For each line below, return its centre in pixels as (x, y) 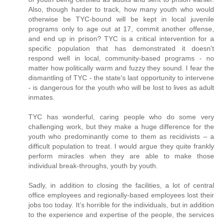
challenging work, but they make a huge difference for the (121, 127)
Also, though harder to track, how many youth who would (121, 10)
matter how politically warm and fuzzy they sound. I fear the (121, 68)
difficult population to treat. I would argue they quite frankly (121, 146)
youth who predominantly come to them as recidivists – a (121, 137)
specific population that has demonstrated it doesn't (121, 49)
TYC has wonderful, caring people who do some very (121, 117)
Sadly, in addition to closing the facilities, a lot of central (121, 186)
